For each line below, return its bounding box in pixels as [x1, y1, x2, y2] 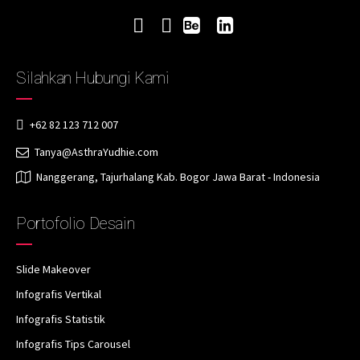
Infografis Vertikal [16, 287, 101, 302]
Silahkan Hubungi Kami [16, 68, 170, 88]
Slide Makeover [16, 262, 91, 277]
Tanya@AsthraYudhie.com [35, 144, 158, 159]
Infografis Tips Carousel [16, 337, 130, 352]
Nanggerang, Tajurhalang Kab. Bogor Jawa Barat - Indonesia [36, 169, 320, 184]
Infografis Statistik [16, 312, 105, 327]
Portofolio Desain [16, 214, 135, 234]
